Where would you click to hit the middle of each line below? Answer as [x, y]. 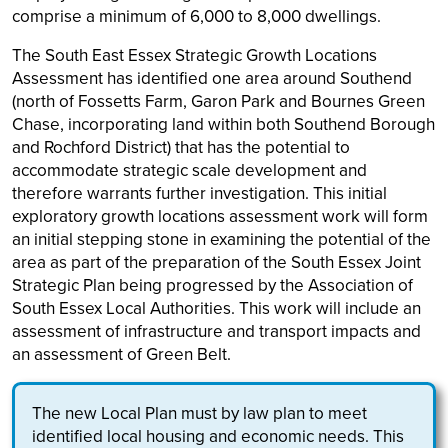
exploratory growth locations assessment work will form [220, 216]
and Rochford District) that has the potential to [181, 147]
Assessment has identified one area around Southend [212, 78]
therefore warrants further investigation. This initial [199, 193]
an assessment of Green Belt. [121, 354]
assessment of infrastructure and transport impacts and [216, 331]
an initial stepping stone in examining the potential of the [221, 239]
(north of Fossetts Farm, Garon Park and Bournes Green [218, 101]
